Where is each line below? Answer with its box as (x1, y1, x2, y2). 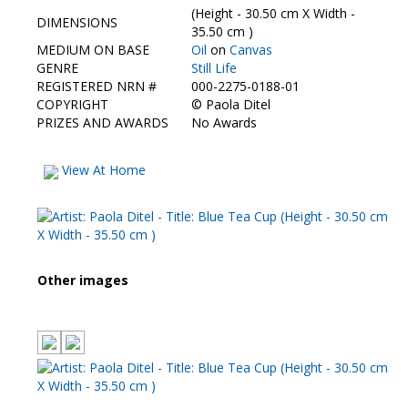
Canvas (229, 41, 272, 59)
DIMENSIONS (36, 14, 117, 32)
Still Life (191, 59, 237, 77)
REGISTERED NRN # (36, 77, 157, 96)
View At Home (58, 161, 146, 179)
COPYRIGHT (36, 96, 108, 114)
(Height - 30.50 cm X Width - (191, 5, 355, 23)
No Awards (191, 114, 257, 132)
